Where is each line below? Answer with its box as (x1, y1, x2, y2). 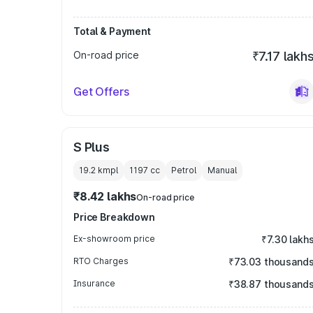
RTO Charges (73, 256, 129, 266)
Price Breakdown (73, 211, 155, 223)
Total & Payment (73, 25, 151, 37)
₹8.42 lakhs (73, 189, 137, 203)
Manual (208, 165, 237, 175)
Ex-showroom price (73, 233, 155, 244)
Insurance (73, 278, 115, 289)
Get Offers (73, 85, 129, 99)
